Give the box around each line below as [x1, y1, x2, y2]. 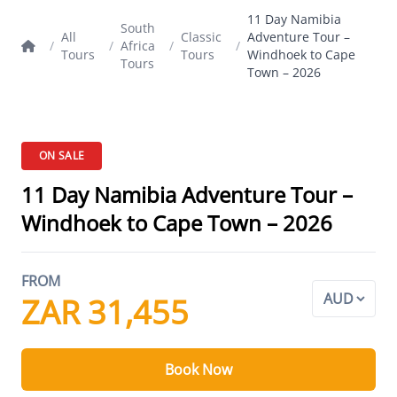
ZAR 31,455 [21, 290, 189, 334]
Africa [121, 36, 155, 54]
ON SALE [39, 147, 85, 163]
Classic [181, 27, 222, 45]
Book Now [165, 359, 232, 379]
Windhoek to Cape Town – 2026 [21, 207, 332, 237]
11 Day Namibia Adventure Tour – [21, 179, 353, 209]
